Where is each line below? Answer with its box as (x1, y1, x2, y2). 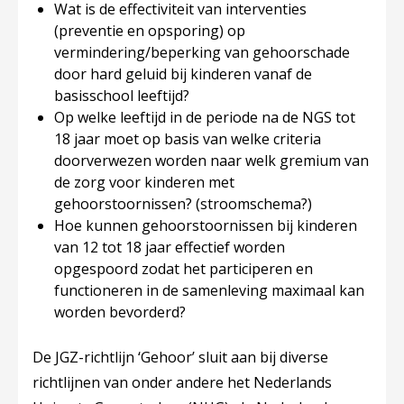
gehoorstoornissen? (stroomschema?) (54, 194, 316, 214)
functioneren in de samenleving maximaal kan (54, 280, 364, 300)
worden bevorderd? (54, 302, 189, 322)
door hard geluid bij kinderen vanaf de (54, 64, 312, 84)
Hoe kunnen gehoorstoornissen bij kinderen (54, 216, 357, 235)
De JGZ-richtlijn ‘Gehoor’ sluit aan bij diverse (32, 347, 328, 367)
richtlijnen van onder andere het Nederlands (32, 372, 332, 392)
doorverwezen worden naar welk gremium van (54, 151, 369, 170)
